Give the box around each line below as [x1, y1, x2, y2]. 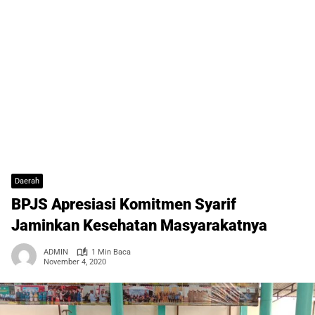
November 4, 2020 [44, 257, 106, 266]
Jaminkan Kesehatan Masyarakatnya [11, 217, 267, 235]
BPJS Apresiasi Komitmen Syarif [11, 195, 236, 214]
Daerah [15, 176, 39, 186]
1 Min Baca [91, 247, 131, 257]
